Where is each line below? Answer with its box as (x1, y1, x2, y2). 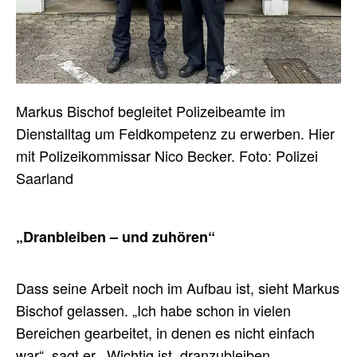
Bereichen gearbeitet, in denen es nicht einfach (16, 321, 315, 343)
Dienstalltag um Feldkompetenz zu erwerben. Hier (16, 122, 335, 143)
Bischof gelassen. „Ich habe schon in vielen (16, 299, 291, 320)
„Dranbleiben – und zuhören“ (16, 226, 215, 247)
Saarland (16, 167, 73, 188)
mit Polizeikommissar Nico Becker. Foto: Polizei (16, 144, 318, 166)
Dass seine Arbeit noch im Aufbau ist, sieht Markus (16, 277, 339, 298)
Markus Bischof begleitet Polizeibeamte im (16, 100, 285, 121)
